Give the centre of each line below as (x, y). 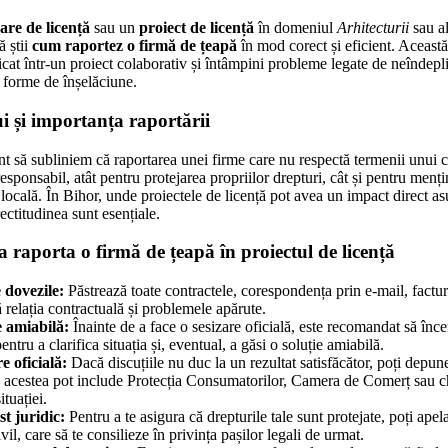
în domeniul (295, 28)
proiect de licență (196, 28)
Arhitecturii (373, 28)
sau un (114, 28)
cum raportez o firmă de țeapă (134, 46)
